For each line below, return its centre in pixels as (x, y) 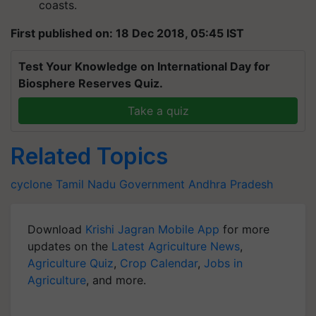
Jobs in (223, 263)
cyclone (31, 184)
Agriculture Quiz (71, 263)
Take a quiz (158, 111)
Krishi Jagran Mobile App (152, 229)
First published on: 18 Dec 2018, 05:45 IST (127, 33)
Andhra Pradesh (231, 184)
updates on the (69, 246)
